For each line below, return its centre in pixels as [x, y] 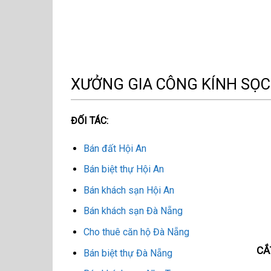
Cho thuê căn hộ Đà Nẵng [136, 232]
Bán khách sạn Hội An [129, 190]
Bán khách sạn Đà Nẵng [133, 211]
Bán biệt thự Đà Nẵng [128, 253]
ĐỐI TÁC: [89, 120]
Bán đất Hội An [115, 148]
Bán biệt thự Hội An [123, 169]
